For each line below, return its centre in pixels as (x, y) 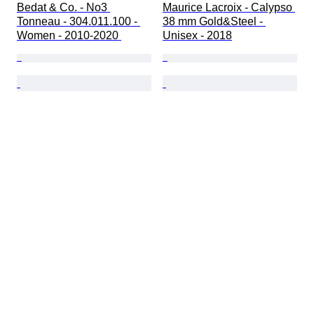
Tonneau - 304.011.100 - (78, 22)
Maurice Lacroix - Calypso (229, 8)
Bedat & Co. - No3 (63, 8)
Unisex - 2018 (197, 36)
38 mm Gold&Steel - (214, 22)
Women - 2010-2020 (69, 36)
